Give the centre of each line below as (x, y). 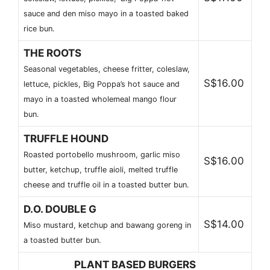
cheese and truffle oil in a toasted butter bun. (106, 184)
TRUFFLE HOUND (66, 138)
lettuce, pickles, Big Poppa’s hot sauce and (102, 84)
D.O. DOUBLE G (60, 209)
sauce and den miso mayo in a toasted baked (106, 13)
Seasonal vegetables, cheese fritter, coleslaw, (107, 69)
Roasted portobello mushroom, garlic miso (102, 154)
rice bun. (39, 28)
